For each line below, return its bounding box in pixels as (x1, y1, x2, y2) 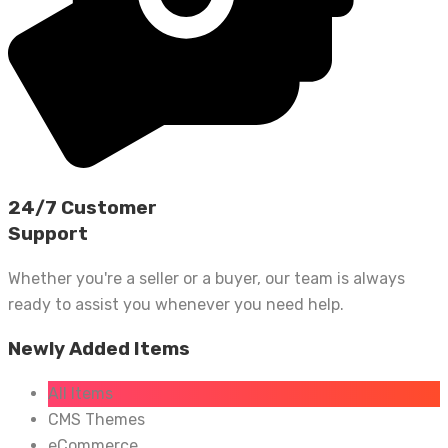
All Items (48, 384, 113, 404)
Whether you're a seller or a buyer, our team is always (8, 268, 405, 288)
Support (8, 223, 88, 246)
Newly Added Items (8, 338, 190, 361)
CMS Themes (48, 410, 145, 430)
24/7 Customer (8, 197, 157, 220)
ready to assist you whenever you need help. (8, 294, 344, 314)
